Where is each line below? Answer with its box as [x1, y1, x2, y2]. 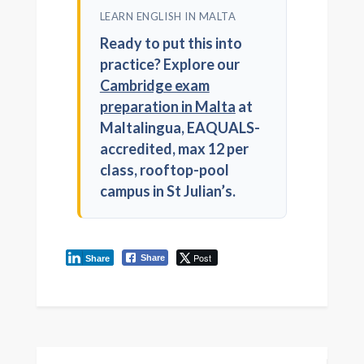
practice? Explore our [99, 55, 240, 74]
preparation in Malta [99, 97, 236, 116]
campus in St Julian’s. [99, 182, 236, 201]
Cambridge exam [99, 76, 210, 95]
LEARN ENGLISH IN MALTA [99, 10, 236, 24]
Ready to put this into [99, 34, 242, 53]
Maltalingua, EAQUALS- [99, 119, 260, 137]
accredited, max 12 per [99, 140, 249, 158]
